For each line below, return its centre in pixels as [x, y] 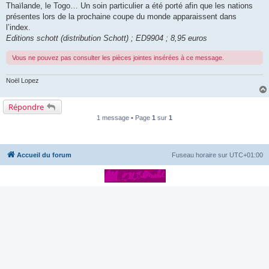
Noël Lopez [23, 81]
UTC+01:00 [246, 155]
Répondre [26, 107]
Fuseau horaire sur [201, 155]
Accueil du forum [44, 155]
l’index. [18, 27]
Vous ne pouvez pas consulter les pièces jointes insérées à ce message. [118, 57]
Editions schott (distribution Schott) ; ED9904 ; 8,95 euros [107, 38]
